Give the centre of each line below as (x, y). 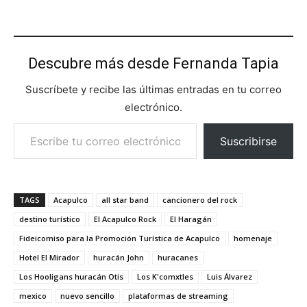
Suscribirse (248, 142)
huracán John (119, 258)
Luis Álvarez (230, 277)
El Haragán (191, 219)
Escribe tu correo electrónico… (17, 123)
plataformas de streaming (178, 296)
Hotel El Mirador (49, 258)
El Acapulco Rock (125, 219)
